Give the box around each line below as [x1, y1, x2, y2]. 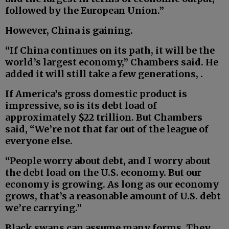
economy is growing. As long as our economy [5, 178, 219, 191]
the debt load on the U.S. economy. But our [5, 167, 201, 179]
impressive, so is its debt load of [5, 100, 157, 112]
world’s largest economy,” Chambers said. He [5, 56, 218, 68]
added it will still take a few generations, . [5, 68, 203, 80]
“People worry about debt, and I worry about [5, 155, 211, 167]
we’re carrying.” [5, 202, 82, 214]
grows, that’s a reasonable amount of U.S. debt [5, 190, 221, 202]
